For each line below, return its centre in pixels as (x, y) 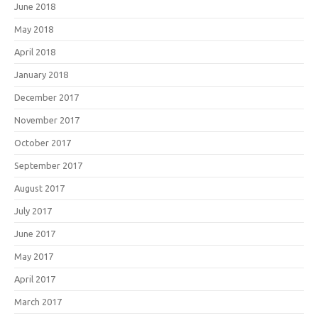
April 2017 (35, 279)
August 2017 (39, 188)
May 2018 (34, 29)
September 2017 (48, 165)
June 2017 (35, 233)
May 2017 (34, 256)
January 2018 (41, 74)
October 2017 (43, 142)
